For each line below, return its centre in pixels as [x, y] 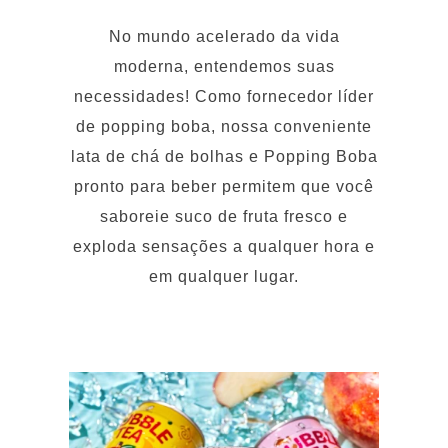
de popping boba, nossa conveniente [224, 87]
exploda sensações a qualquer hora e [224, 207]
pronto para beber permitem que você [224, 147]
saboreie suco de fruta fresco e [224, 177]
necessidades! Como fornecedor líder [224, 57]
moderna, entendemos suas [224, 27]
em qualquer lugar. [224, 237]
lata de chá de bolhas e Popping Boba [224, 117]
